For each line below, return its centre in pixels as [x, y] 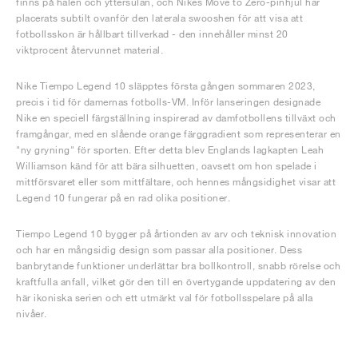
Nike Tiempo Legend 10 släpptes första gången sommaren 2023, [166, 86]
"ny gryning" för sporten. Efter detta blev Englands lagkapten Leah [170, 150]
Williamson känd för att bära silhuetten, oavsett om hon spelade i [167, 166]
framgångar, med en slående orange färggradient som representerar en [179, 134]
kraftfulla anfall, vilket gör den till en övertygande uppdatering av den [176, 282]
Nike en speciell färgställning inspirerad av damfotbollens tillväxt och [176, 118]
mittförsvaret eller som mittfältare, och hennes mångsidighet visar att [176, 182]
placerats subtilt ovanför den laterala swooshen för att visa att [159, 18]
